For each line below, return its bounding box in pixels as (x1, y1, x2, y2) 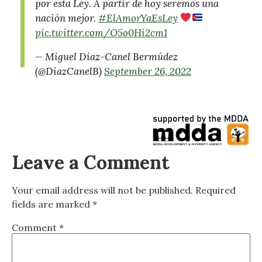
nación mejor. (35, 11, 98, 25)
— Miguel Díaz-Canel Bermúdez (35, 50, 178, 63)
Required (195, 184, 236, 196)
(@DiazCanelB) (35, 64, 104, 78)
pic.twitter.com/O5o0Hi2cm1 (35, 26, 167, 39)
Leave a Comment (12, 150, 170, 174)
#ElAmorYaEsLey (98, 11, 178, 25)
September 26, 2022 (104, 64, 191, 78)
